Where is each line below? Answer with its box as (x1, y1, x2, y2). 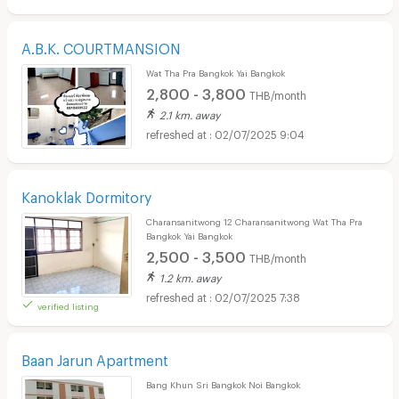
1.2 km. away (159, 271, 221, 281)
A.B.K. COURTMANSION (20, 39, 181, 52)
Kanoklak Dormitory (20, 188, 151, 200)
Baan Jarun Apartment (20, 351, 168, 363)
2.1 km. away (159, 108, 220, 118)
